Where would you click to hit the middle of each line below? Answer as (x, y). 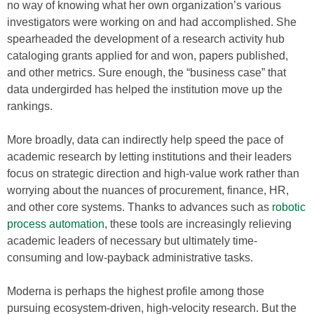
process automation (56, 224)
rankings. (30, 106)
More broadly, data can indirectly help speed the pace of (145, 140)
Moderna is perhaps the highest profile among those (136, 291)
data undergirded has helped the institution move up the (145, 89)
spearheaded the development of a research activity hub (146, 39)
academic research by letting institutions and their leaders (149, 157)
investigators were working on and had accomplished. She (152, 22)
